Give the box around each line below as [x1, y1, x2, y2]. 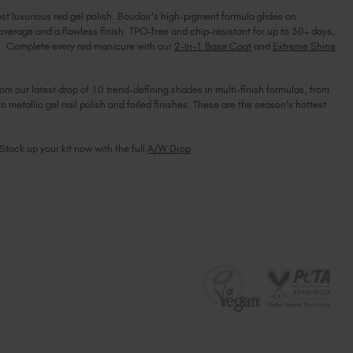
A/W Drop [147, 142, 191, 154]
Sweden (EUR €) [191, 53, 257, 65]
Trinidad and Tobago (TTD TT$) [191, 94, 309, 106]
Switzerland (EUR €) [191, 73, 270, 85]
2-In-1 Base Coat [174, 39, 251, 52]
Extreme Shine [273, 39, 336, 52]
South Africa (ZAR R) [191, 13, 273, 24]
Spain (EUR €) [191, 33, 247, 45]
